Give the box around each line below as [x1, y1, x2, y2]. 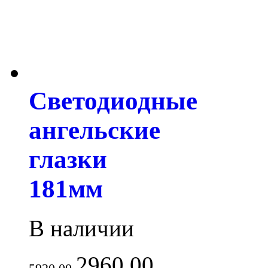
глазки [29, 145, 107, 173]
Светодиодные [29, 86, 197, 115]
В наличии [29, 215, 134, 242]
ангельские [29, 115, 160, 144]
